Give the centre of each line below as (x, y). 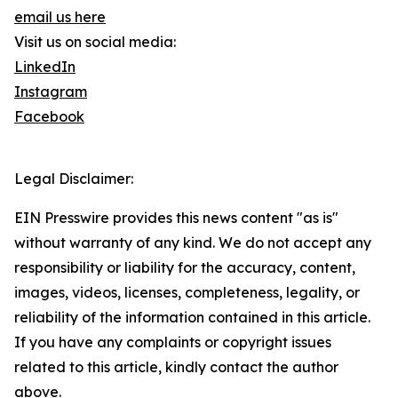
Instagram (51, 92)
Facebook (49, 117)
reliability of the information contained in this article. (192, 318)
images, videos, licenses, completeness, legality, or (187, 293)
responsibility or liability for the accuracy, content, (185, 268)
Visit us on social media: (95, 42)
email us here (60, 17)
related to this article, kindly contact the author (176, 367)
